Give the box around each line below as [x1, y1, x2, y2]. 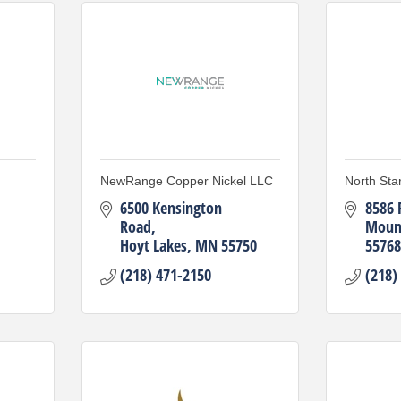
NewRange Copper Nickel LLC [99, 174, 273, 188]
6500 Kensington [120, 197, 222, 218]
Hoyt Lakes [120, 235, 187, 256]
